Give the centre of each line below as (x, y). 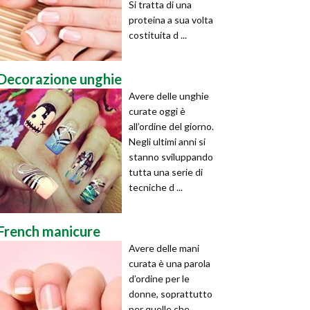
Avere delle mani (164, 248)
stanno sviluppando (171, 157)
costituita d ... (158, 35)
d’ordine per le (159, 279)
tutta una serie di (166, 172)
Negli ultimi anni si (167, 142)
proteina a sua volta (171, 20)
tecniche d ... (156, 187)
